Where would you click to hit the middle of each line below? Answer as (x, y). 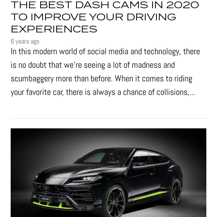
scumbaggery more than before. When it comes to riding (102, 78)
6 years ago (25, 41)
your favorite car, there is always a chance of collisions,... (103, 92)
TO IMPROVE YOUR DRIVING (94, 17)
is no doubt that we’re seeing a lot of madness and (93, 64)
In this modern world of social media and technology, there (106, 51)
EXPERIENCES (54, 29)
